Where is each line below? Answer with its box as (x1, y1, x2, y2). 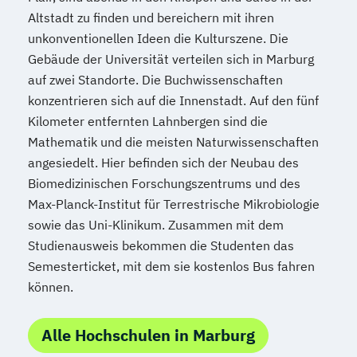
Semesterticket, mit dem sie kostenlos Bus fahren (28, 258, 315, 274)
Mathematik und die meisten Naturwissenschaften (28, 134, 319, 150)
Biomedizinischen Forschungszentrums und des (28, 175, 300, 191)
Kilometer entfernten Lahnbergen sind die (28, 113, 268, 129)
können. (28, 279, 73, 295)
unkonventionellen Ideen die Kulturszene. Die (28, 30, 288, 46)
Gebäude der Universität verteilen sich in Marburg (28, 51, 314, 67)
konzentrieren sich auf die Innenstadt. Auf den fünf (28, 92, 319, 108)
